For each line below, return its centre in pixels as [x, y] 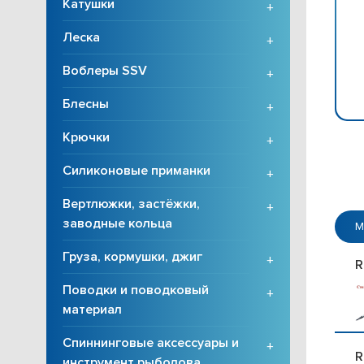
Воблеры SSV [105, 71]
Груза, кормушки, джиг [132, 257]
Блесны [86, 104]
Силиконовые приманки [136, 171]
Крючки [86, 137]
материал [92, 310]
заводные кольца [117, 223]
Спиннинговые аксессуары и [151, 343]
